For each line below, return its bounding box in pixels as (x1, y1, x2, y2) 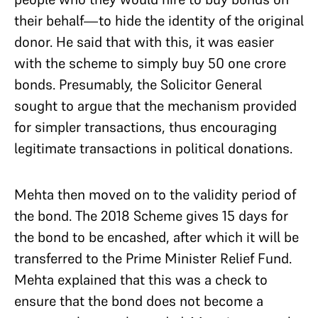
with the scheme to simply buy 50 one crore (14, 54, 286, 72)
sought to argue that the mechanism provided (14, 97, 297, 115)
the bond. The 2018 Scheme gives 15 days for (14, 207, 288, 225)
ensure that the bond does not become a (14, 292, 263, 310)
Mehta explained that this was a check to (14, 270, 268, 289)
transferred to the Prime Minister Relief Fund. (14, 249, 292, 268)
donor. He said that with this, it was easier (14, 33, 274, 51)
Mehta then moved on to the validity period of (14, 185, 296, 204)
